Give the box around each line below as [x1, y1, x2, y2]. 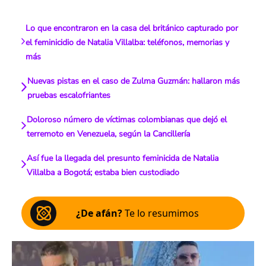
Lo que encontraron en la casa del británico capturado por [26, 23, 239, 34]
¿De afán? [76, 207, 122, 220]
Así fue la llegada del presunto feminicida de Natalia [26, 153, 218, 164]
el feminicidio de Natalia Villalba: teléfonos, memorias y [26, 37, 230, 48]
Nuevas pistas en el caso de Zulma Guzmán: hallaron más [27, 75, 240, 87]
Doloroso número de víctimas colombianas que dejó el [26, 114, 227, 125]
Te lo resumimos [122, 207, 199, 220]
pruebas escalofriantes [27, 90, 111, 101]
